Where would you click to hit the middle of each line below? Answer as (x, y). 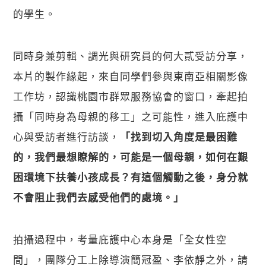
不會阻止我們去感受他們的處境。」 (99, 197)
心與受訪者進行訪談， (67, 137)
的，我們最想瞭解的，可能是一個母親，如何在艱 (131, 157)
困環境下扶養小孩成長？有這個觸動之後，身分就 (131, 177)
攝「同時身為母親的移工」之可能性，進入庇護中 (131, 116)
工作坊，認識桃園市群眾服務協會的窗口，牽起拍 (131, 96)
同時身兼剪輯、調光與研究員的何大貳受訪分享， (131, 56)
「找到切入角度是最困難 (179, 137)
